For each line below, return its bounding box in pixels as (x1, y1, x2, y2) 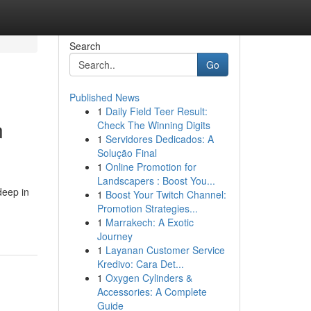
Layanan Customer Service (105, 243, 225, 257)
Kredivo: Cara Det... (96, 257, 184, 271)
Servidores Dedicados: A (105, 132, 214, 146)
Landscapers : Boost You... (96, 174, 215, 187)
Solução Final (96, 146, 157, 160)
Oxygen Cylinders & (105, 271, 192, 285)
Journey (96, 229, 133, 243)
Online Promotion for (105, 160, 196, 174)
